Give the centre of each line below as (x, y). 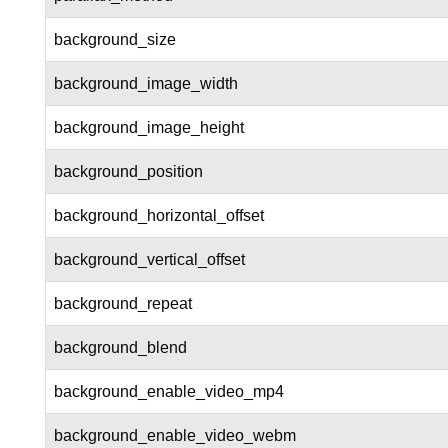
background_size (114, 40)
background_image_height (148, 128)
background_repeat (122, 304)
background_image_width (145, 84)
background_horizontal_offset (158, 216)
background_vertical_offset (149, 260)
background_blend (120, 348)
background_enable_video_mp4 (168, 392)
